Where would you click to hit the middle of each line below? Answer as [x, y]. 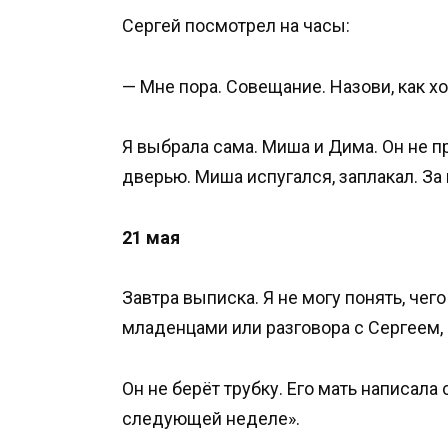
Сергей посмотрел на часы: [236, 26]
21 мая [151, 237]
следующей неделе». [211, 419]
